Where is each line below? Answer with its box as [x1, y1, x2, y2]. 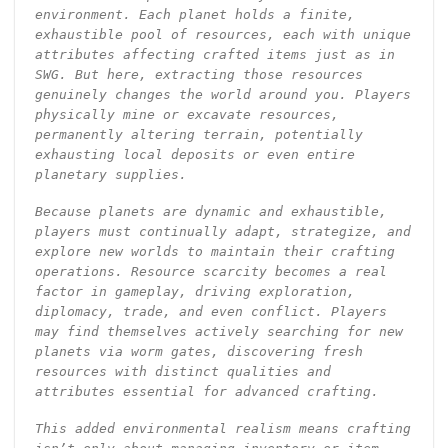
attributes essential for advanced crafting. [34, 383, 379, 399]
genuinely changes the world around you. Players [34, 86, 411, 102]
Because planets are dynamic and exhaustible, [34, 203, 387, 219]
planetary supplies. [34, 166, 187, 182]
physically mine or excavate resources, [34, 106, 339, 122]
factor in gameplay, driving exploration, [34, 283, 355, 299]
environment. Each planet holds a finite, [34, 6, 355, 22]
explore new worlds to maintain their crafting [34, 243, 395, 259]
